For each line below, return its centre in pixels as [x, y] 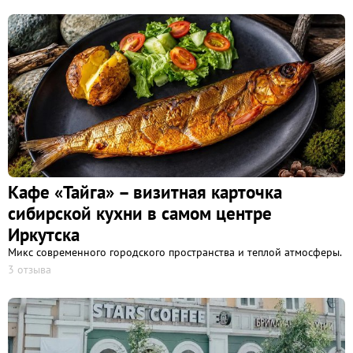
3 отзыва [30, 270]
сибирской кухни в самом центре [140, 214]
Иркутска [44, 235]
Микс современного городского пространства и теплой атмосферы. [175, 253]
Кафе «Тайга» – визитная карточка [145, 192]
